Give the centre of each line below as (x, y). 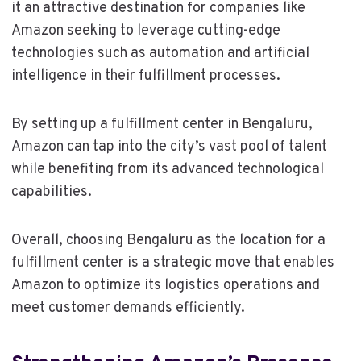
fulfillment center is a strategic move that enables (172, 263)
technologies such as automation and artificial (160, 53)
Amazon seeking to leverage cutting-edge (145, 31)
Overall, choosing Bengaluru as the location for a (168, 240)
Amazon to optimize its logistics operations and (165, 285)
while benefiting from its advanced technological (167, 169)
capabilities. (51, 192)
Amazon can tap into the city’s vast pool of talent (169, 147)
